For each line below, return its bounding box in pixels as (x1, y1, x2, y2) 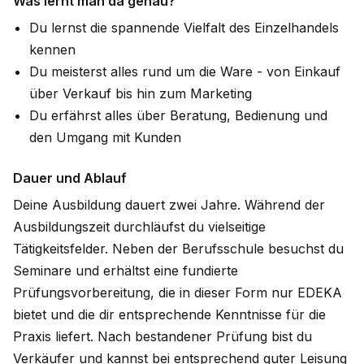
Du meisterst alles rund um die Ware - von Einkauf (29, 63, 340, 80)
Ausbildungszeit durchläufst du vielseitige (13, 219, 266, 236)
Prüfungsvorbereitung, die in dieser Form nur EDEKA (13, 284, 342, 301)
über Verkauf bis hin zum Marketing (29, 85, 252, 102)
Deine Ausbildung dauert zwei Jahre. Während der (13, 197, 325, 214)
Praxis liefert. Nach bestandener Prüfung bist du (13, 328, 312, 345)
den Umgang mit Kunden (29, 129, 181, 146)
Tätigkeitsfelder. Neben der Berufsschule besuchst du (13, 240, 344, 258)
